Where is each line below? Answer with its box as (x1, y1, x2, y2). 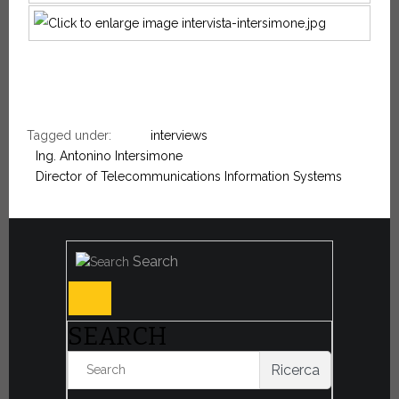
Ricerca (271, 361, 320, 379)
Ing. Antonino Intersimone (36, 149, 183, 164)
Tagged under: (27, 128, 111, 143)
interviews (151, 128, 208, 143)
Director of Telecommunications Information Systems (36, 169, 342, 184)
